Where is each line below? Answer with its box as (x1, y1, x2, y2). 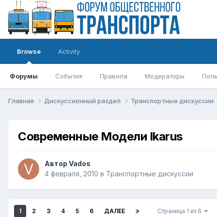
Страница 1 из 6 (157, 207, 204, 215)
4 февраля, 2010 (45, 170, 98, 178)
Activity (58, 47, 80, 55)
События (55, 72, 82, 80)
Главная (8, 96, 35, 105)
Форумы (10, 72, 38, 80)
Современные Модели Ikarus (18, 129, 183, 143)
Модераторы (145, 72, 185, 80)
